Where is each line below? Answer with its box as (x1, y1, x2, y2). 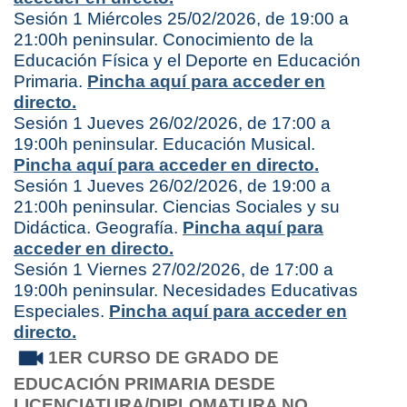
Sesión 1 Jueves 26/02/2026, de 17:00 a (14, 113, 331, 133)
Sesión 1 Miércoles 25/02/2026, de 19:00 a (14, 8, 349, 28)
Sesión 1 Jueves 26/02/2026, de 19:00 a (14, 175, 331, 195)
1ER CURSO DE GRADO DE (48, 347, 279, 367)
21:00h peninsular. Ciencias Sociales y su (14, 196, 340, 216)
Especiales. (14, 301, 109, 321)
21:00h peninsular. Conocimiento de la (14, 29, 313, 49)
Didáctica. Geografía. (14, 217, 183, 237)
